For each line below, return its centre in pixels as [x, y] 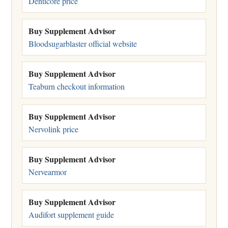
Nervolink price [53, 129]
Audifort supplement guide [71, 214]
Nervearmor [48, 172]
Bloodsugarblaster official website [83, 43]
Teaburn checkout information [77, 86]
